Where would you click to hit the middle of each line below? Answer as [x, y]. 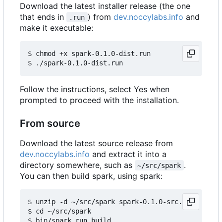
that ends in [43, 17]
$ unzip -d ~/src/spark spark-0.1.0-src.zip [111, 201]
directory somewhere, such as [77, 165]
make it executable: [56, 28]
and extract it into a [128, 154]
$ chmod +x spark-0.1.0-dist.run [89, 53]
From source [50, 123]
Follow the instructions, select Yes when [95, 89]
